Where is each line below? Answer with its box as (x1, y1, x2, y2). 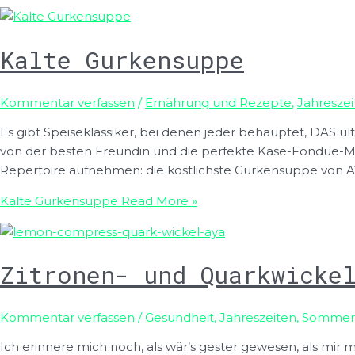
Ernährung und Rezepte (145, 94, 292, 110)
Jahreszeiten (219, 310, 296, 326)
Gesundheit (145, 310, 214, 326)
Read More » (118, 193, 197, 208)
